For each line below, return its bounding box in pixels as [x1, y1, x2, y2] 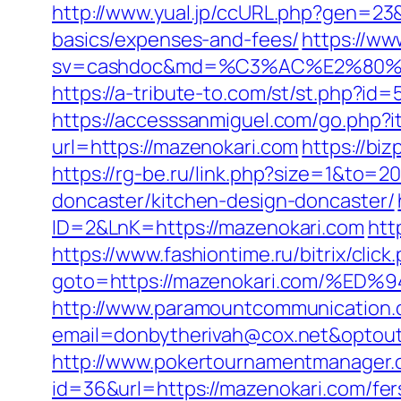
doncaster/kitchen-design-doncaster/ [52, 187, 395, 214]
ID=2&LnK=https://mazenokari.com [52, 214, 364, 241]
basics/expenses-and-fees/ [52, 26, 299, 53]
